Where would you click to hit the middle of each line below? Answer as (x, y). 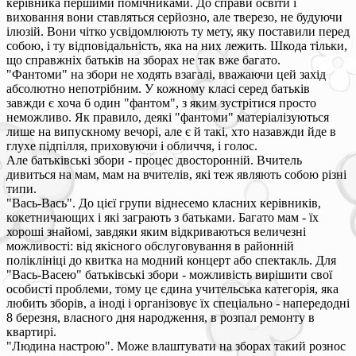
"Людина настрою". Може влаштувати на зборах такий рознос (176, 346)
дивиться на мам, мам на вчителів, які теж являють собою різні (176, 174)
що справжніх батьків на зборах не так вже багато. (143, 60)
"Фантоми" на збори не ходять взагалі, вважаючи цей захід (166, 74)
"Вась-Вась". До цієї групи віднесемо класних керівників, (164, 203)
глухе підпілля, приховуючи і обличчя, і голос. (132, 145)
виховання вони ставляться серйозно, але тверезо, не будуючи (174, 17)
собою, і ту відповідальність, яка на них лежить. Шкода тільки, (177, 45)
